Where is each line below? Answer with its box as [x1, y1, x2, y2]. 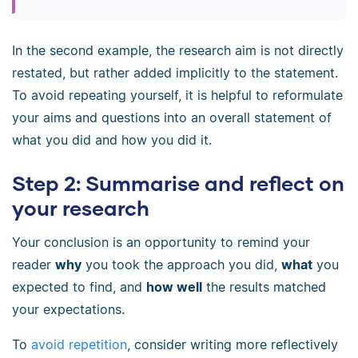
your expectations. [12, 301, 125, 318]
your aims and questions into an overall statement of [12, 109, 332, 125]
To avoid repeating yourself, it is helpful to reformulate [12, 86, 343, 103]
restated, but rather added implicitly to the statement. [12, 64, 338, 81]
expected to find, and [12, 279, 146, 296]
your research [12, 196, 149, 221]
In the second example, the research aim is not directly [12, 42, 344, 58]
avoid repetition [31, 336, 127, 353]
